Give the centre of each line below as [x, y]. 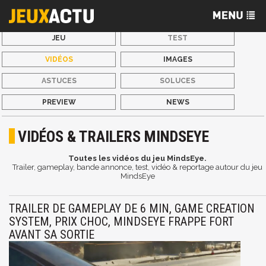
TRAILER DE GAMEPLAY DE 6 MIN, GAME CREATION [132, 208]
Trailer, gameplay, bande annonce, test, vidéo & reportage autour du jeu [137, 167]
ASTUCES [59, 81]
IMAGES [178, 59]
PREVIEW [59, 102]
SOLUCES [178, 81]
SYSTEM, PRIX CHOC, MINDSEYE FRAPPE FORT [121, 221]
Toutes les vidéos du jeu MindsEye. [137, 158]
